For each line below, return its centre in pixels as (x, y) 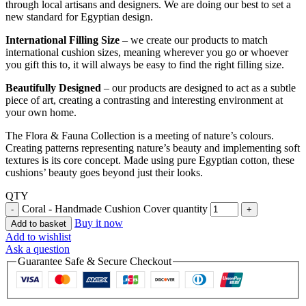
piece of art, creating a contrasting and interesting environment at (144, 100)
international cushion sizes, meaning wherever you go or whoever (147, 52)
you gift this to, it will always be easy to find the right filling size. (145, 64)
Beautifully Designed (53, 87)
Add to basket (39, 223)
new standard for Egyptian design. (79, 16)
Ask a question (38, 249)
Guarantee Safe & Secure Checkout (95, 261)
